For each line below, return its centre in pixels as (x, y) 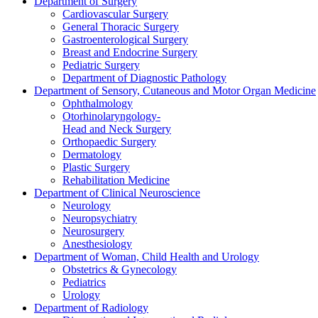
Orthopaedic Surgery (109, 142)
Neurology (87, 205)
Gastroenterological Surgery (125, 39)
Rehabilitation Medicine (116, 180)
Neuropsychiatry (100, 218)
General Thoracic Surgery (121, 27)
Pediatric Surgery (101, 65)
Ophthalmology (98, 103)
